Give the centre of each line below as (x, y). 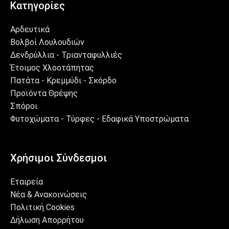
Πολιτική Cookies (42, 207)
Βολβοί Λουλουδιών (47, 42)
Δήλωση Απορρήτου (47, 220)
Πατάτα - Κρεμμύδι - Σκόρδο (63, 81)
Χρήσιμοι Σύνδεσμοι (59, 158)
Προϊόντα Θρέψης (44, 93)
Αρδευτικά (30, 29)
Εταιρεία (27, 182)
